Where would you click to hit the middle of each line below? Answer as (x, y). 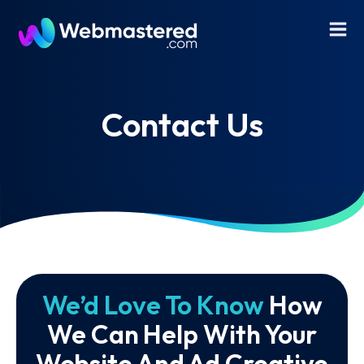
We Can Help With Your (182, 334)
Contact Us (182, 124)
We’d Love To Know (153, 305)
